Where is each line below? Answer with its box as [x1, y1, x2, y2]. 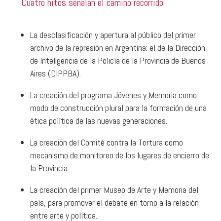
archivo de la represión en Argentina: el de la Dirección [30, 41, 205, 53]
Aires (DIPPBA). [30, 67, 81, 79]
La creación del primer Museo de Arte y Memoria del [30, 184, 198, 195]
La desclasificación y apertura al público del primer [30, 29, 196, 40]
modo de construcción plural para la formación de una [30, 102, 207, 113]
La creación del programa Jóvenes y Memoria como [30, 89, 197, 101]
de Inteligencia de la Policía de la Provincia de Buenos [30, 54, 206, 66]
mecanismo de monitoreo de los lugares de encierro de [30, 149, 209, 161]
